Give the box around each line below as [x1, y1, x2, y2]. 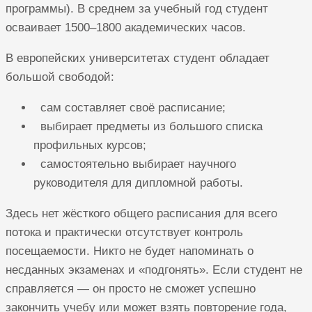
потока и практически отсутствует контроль [6, 226, 243, 240]
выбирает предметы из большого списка [33, 120, 263, 134]
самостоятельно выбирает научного [33, 157, 236, 171]
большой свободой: [6, 70, 114, 84]
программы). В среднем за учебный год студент [6, 2, 268, 16]
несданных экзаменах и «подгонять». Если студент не [6, 263, 302, 277]
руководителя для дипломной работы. [33, 176, 243, 190]
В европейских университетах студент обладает [6, 52, 270, 65]
